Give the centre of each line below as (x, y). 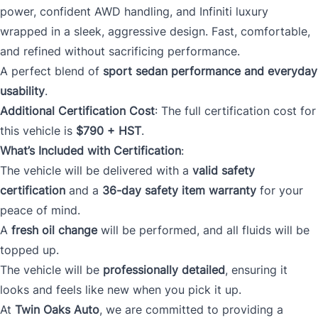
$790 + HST (109, 131)
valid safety (224, 171)
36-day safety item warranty (179, 191)
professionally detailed (164, 270)
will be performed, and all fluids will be (203, 230)
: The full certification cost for (235, 111)
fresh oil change (54, 230)
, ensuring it (256, 270)
